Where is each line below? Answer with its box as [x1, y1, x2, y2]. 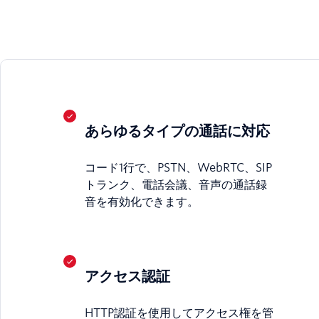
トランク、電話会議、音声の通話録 [85, 178, 267, 192]
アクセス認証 [85, 268, 170, 285]
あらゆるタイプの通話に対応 [85, 122, 270, 140]
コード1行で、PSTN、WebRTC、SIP [85, 161, 272, 174]
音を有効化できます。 [85, 195, 199, 209]
